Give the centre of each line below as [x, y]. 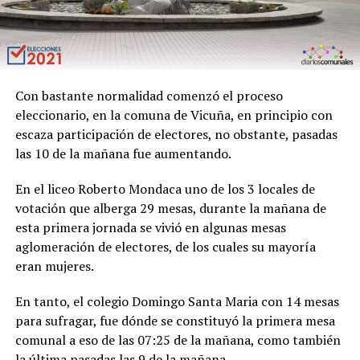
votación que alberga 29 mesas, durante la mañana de [170, 209]
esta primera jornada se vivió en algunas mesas [150, 228]
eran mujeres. [54, 266]
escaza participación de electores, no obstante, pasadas [176, 135]
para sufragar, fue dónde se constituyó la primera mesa [175, 321]
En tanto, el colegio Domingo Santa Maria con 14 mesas [177, 302]
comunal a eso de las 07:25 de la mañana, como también [178, 340]
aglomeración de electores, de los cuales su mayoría [165, 247]
